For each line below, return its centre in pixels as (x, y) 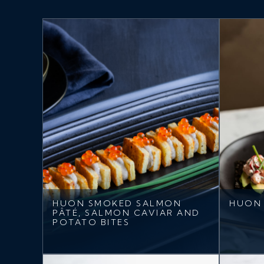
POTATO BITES (91, 222)
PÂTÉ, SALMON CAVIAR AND (126, 213)
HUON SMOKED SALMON (117, 203)
